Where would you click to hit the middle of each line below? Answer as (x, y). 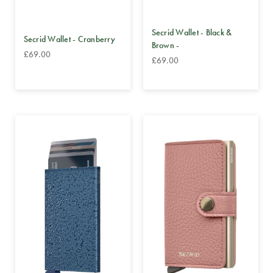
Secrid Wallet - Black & (192, 33)
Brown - (165, 45)
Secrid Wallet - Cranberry (69, 39)
